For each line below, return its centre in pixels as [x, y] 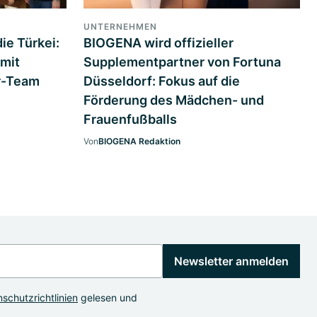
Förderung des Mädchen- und [174, 100]
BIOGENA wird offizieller [158, 42]
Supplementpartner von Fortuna [182, 62]
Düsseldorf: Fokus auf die [162, 81]
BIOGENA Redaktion [139, 141]
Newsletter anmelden [231, 261]
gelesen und [108, 297]
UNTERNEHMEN [120, 26]
